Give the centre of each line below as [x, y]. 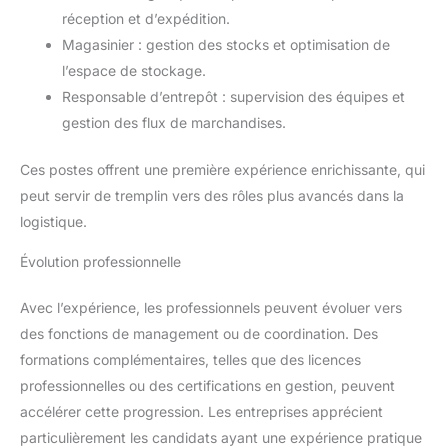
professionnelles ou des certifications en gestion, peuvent [207, 385]
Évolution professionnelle [100, 261]
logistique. [53, 221]
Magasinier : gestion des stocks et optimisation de [226, 44]
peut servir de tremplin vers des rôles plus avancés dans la [212, 195]
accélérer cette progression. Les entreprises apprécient [201, 411]
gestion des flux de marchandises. [174, 122]
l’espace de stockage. [134, 70]
